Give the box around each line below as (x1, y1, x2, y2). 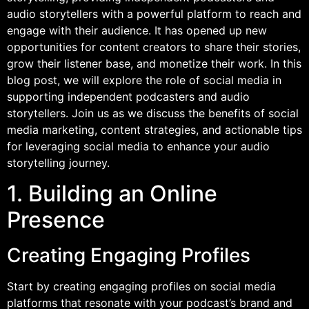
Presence (7, 206, 105, 234)
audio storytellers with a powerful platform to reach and (7, 7, 301, 21)
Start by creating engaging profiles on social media (7, 279, 276, 294)
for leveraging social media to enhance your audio (7, 139, 270, 153)
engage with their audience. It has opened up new (7, 23, 267, 37)
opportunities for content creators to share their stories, (7, 40, 301, 54)
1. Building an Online (7, 180, 217, 208)
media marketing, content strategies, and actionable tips (7, 123, 302, 137)
